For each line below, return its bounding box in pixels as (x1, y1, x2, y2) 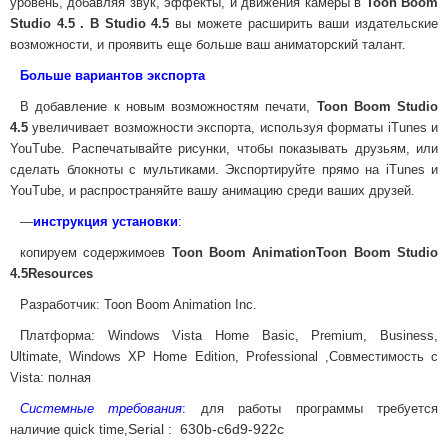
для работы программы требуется (200, 401, 439, 416)
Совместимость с (328, 349, 439, 364)
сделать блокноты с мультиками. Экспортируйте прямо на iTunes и (10, 162, 438, 177)
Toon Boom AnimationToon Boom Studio (165, 245, 439, 260)
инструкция (33, 214, 112, 229)
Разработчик (20, 297, 96, 312)
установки (112, 214, 178, 229)
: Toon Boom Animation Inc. (96, 297, 257, 312)
